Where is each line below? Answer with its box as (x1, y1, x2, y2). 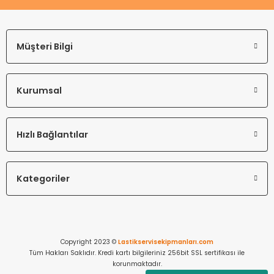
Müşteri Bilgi (17, 40, 73, 53)
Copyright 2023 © (61, 237, 118, 246)
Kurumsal (17, 84, 62, 97)
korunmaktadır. (112, 259, 162, 268)
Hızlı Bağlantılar (17, 128, 88, 141)
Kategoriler (17, 172, 70, 185)
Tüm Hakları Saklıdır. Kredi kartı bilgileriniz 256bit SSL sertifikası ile (29, 248, 245, 257)
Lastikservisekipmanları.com (118, 237, 213, 246)
